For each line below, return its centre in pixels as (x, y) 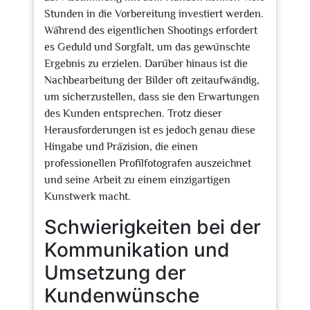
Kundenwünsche (122, 295)
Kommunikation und (137, 250)
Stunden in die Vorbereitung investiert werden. (154, 14)
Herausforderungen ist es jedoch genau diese (150, 130)
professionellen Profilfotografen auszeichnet (148, 163)
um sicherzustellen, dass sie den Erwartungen (152, 97)
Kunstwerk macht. (88, 197)
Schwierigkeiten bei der (153, 227)
